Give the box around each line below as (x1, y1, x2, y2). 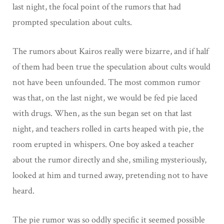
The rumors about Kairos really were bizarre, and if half (12, 45, 208, 57)
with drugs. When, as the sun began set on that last (12, 107, 192, 119)
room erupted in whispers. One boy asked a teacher (12, 138, 194, 150)
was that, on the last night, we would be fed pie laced (12, 91, 197, 103)
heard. (12, 184, 34, 196)
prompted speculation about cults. (12, 16, 132, 28)
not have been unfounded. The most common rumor (12, 76, 200, 88)
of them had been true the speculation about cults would (12, 60, 210, 72)
